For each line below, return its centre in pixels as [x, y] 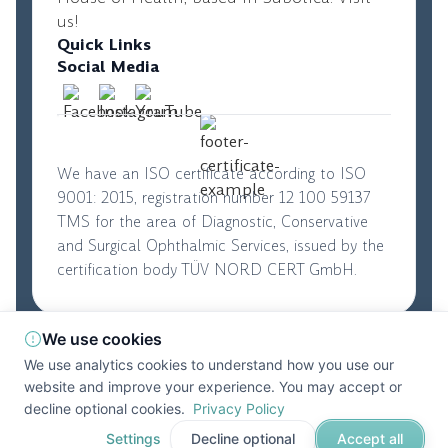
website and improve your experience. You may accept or [213, 386]
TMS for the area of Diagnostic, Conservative [212, 222]
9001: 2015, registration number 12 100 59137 [213, 198]
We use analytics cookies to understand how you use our [209, 364]
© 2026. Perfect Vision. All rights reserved [221, 350]
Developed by [194, 402]
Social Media [108, 67]
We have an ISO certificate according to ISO [211, 174]
